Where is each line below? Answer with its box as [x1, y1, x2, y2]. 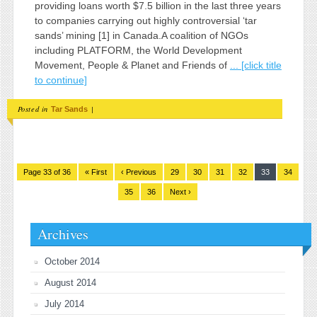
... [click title [229, 59, 282, 71]
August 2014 [45, 277, 96, 288]
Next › [169, 187, 191, 196]
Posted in [17, 104, 51, 115]
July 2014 [45, 298, 84, 309]
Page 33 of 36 [23, 167, 71, 176]
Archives [38, 224, 88, 243]
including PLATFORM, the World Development [34, 45, 242, 57]
